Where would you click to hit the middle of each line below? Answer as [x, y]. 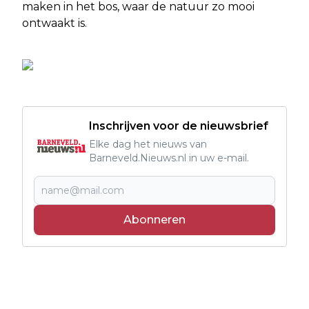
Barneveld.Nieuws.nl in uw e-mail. [169, 158]
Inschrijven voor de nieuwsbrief [179, 126]
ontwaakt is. [54, 23]
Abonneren [154, 219]
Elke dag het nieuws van [148, 144]
